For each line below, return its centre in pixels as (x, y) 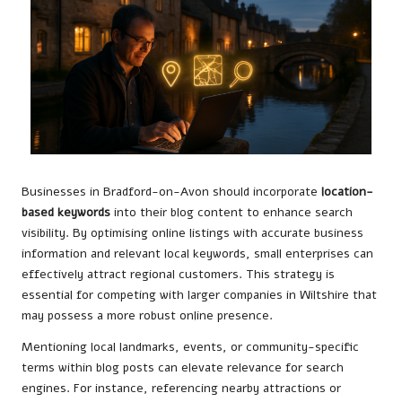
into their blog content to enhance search (232, 213)
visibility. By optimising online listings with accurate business (192, 233)
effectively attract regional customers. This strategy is (178, 275)
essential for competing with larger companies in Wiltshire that (199, 295)
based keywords (66, 213)
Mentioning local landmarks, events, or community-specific (190, 347)
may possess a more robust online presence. (147, 316)
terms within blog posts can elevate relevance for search (183, 368)
